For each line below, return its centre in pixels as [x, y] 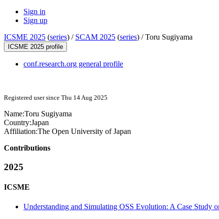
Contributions [27, 148]
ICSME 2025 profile [35, 47]
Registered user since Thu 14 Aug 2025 [56, 98]
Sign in [34, 12]
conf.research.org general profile [73, 64]
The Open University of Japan [84, 131]
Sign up [35, 21]
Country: [18, 123]
